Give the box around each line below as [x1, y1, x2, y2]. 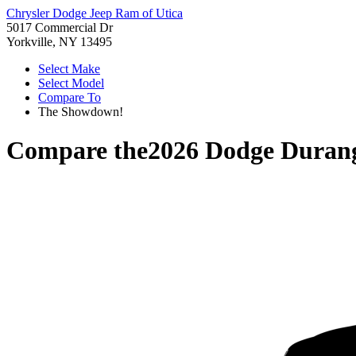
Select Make [38, 62, 100, 75]
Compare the [6, 136, 148, 165]
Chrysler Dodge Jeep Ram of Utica [6, 6, 183, 20]
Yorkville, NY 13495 [6, 35, 112, 48]
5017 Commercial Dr [6, 21, 113, 34]
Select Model [38, 76, 104, 90]
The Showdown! [38, 105, 123, 118]
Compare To [38, 91, 101, 104]
